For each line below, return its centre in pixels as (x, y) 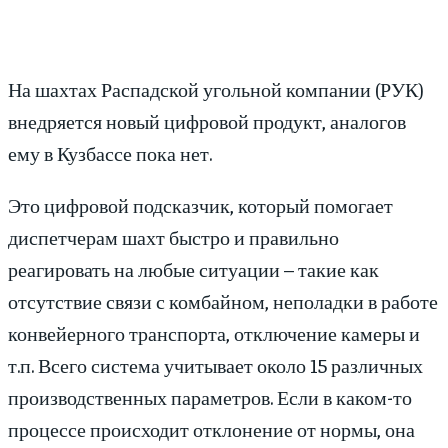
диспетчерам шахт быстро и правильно (173, 237)
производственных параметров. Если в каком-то (210, 397)
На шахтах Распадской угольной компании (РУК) (216, 89)
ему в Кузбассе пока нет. (110, 153)
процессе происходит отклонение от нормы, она (211, 429)
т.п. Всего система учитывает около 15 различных (215, 365)
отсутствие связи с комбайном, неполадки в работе (223, 301)
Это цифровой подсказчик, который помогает (200, 205)
